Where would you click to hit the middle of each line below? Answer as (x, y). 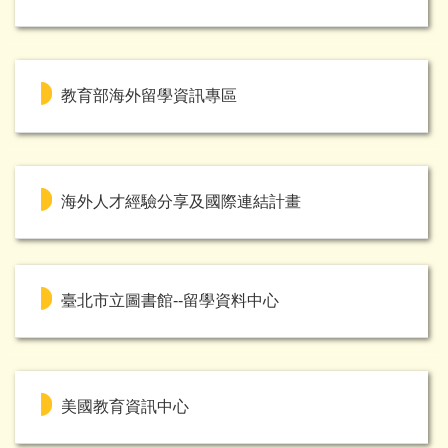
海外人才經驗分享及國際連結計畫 (181, 201)
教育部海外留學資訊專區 (149, 95)
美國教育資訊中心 (125, 406)
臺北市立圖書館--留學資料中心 (170, 300)
